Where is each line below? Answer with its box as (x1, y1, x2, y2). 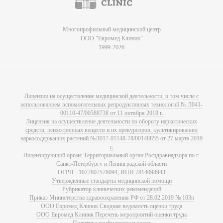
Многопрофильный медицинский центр (62, 25, 161, 33)
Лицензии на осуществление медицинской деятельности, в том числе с (24, 92, 199, 100)
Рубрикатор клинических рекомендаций (62, 185, 161, 193)
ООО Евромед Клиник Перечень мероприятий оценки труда (36, 211, 187, 218)
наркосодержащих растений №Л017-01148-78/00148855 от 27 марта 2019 (20, 134, 203, 142)
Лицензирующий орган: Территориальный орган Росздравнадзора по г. (23, 151, 200, 159)
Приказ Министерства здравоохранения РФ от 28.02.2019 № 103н (29, 194, 194, 201)
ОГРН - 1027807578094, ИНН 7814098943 (58, 168, 165, 176)
